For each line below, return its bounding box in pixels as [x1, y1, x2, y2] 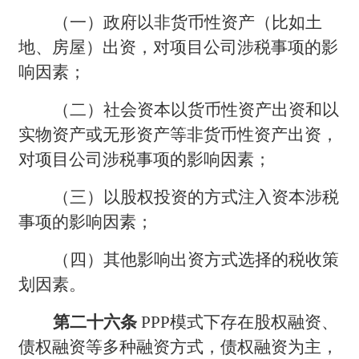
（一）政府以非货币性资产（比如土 [53, 12, 323, 32]
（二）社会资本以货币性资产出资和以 [53, 99, 340, 119]
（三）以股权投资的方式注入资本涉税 [53, 187, 340, 207]
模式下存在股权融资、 [170, 312, 339, 332]
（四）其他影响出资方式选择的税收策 [53, 249, 340, 269]
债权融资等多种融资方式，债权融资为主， [18, 337, 339, 357]
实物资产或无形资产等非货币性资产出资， [18, 124, 339, 144]
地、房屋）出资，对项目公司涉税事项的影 [18, 37, 339, 57]
